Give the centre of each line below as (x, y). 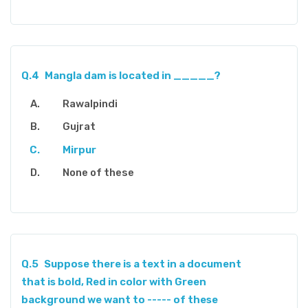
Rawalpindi (90, 103)
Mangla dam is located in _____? (132, 75)
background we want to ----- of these (120, 300)
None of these (98, 173)
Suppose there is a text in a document (142, 264)
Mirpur (79, 150)
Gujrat (79, 127)
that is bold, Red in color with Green (114, 282)
